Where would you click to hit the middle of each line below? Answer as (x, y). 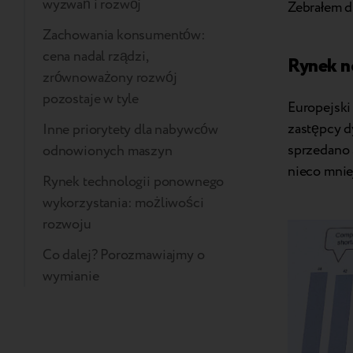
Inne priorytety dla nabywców (130, 130)
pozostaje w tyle (91, 99)
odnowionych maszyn (108, 151)
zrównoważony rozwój (110, 78)
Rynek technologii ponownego (134, 182)
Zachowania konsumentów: (124, 35)
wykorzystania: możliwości (123, 203)
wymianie (71, 277)
